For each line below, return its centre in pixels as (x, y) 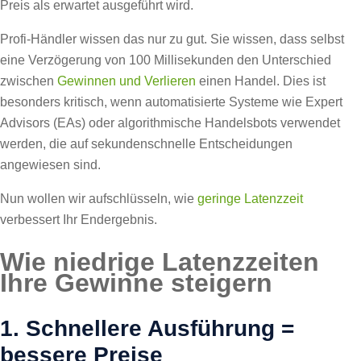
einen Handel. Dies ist (261, 81)
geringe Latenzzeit (250, 198)
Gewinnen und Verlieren (127, 81)
